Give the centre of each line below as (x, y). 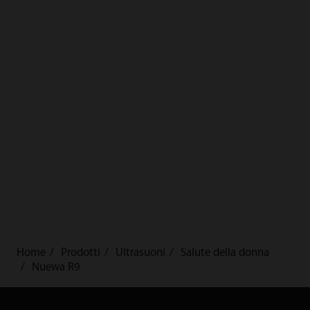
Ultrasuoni (140, 253)
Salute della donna (225, 253)
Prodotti (80, 253)
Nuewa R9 (56, 268)
